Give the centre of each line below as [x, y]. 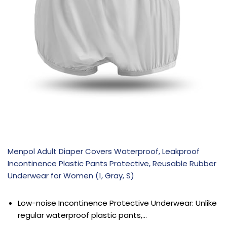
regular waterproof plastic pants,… [82, 215]
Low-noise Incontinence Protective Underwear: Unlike [117, 203]
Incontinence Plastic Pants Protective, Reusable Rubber [112, 164]
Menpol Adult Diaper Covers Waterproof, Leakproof [104, 152]
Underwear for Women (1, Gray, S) [71, 176]
